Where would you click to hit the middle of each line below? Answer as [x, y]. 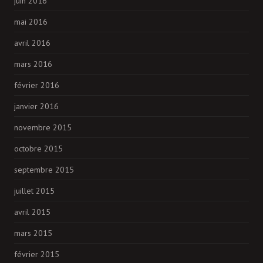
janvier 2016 [36, 107]
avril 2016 [32, 43]
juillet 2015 [34, 191]
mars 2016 [33, 64]
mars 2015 [33, 233]
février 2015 [37, 254]
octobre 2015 [38, 149]
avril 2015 [32, 212]
